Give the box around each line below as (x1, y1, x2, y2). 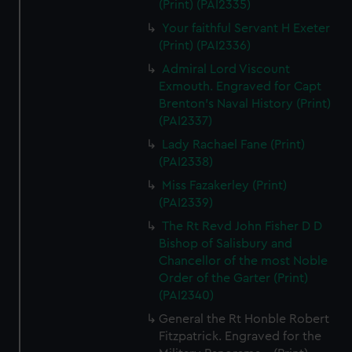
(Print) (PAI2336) (159, 39, 251, 52)
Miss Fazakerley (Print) (162, 179, 288, 192)
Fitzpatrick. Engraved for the (159, 330, 322, 343)
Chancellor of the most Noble (159, 255, 328, 267)
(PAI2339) (159, 196, 214, 209)
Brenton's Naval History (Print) (159, 97, 332, 110)
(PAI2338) (159, 156, 214, 168)
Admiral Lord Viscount (162, 63, 291, 75)
